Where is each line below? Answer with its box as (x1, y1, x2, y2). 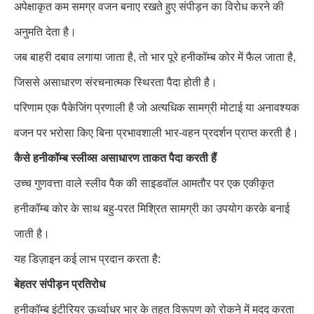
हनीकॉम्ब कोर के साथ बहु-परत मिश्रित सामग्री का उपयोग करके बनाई (14, 203, 289, 214)
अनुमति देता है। (14, 26, 76, 38)
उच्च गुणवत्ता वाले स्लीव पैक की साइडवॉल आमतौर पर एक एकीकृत (14, 177, 274, 189)
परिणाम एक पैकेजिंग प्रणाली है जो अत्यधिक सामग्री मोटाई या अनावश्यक (14, 102, 299, 114)
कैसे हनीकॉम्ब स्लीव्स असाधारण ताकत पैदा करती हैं (14, 152, 217, 164)
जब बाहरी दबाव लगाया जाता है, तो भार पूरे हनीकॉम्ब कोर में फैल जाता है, (14, 51, 296, 63)
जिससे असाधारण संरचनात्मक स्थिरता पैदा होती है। (14, 76, 217, 88)
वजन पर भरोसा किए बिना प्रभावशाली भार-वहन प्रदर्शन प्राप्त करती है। (14, 127, 299, 139)
